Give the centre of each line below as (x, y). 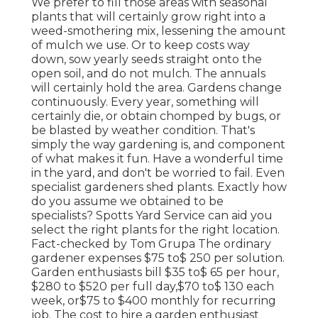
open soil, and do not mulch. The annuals (148, 73)
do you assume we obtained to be (127, 201)
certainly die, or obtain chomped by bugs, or (156, 116)
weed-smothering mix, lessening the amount (159, 31)
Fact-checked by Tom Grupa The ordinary (151, 243)
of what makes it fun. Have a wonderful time (157, 158)
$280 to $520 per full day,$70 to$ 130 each (153, 286)
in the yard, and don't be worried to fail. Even (158, 172)
